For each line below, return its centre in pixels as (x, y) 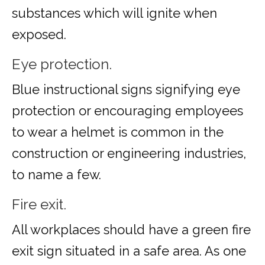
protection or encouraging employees (127, 111)
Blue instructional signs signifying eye (126, 90)
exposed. (41, 35)
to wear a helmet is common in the (118, 132)
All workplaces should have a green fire (131, 230)
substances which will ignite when (114, 13)
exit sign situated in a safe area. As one (129, 251)
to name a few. (58, 175)
